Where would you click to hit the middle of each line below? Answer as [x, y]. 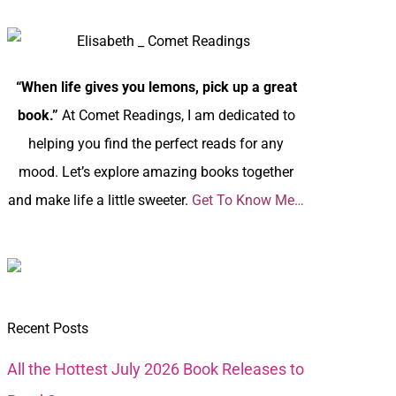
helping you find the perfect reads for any [156, 143]
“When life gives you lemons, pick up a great [156, 87]
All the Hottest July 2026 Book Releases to [156, 369]
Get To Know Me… [248, 200]
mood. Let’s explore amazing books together [156, 171]
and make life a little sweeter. [100, 200]
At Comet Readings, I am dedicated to [178, 115]
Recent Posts [48, 328]
